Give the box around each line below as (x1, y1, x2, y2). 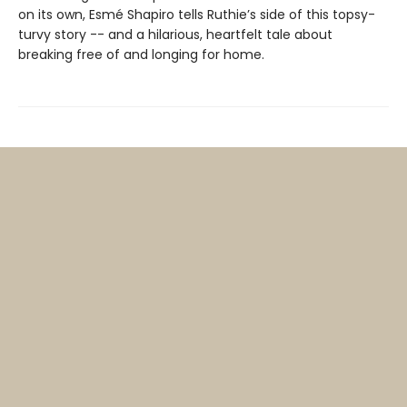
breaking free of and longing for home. (18, 45, 264, 64)
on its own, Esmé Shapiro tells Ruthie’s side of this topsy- (18, 5, 375, 24)
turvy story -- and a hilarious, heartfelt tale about (18, 25, 333, 44)
